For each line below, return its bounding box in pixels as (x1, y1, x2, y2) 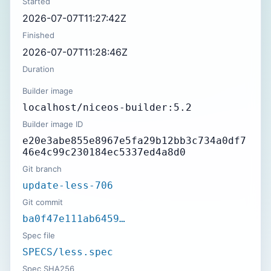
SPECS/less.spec (22, 246, 113, 258)
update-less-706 (22, 180, 113, 191)
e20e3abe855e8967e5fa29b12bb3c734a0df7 (22, 135, 246, 146)
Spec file (22, 230, 55, 240)
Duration (22, 64, 54, 74)
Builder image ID (22, 119, 83, 129)
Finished (22, 30, 54, 40)
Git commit (22, 197, 63, 207)
